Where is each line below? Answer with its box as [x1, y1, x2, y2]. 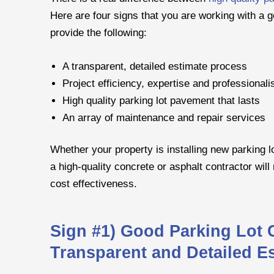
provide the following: [50, 27, 147, 39]
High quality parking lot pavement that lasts [62, 94, 260, 106]
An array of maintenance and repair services [62, 111, 265, 123]
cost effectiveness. [50, 178, 137, 190]
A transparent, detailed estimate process [62, 60, 247, 72]
